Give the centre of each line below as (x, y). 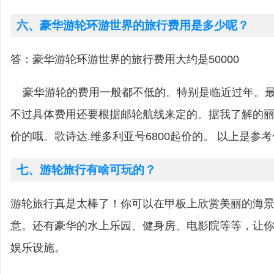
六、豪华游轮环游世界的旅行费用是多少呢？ (133, 25)
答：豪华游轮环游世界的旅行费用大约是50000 (125, 59)
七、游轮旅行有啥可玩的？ (86, 170)
